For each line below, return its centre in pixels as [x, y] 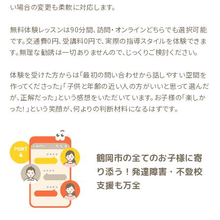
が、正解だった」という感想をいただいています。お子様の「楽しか [108, 97]
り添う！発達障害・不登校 [149, 172]
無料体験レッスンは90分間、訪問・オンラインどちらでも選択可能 [109, 29]
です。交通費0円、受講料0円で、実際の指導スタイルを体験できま [108, 41]
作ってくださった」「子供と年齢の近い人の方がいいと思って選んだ [110, 86]
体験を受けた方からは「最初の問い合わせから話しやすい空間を [108, 75]
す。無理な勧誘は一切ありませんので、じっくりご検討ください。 [104, 52]
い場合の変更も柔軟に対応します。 [63, 7]
